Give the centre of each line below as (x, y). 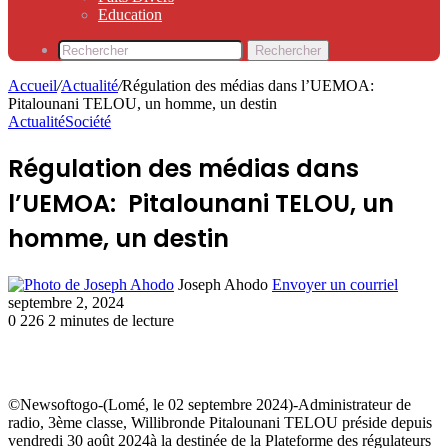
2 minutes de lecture (111, 320)
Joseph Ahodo (223, 284)
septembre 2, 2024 (66, 302)
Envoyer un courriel (335, 284)
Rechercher (288, 50)
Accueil (32, 85)
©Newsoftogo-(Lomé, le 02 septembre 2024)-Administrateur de (209, 404)
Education (130, 14)
